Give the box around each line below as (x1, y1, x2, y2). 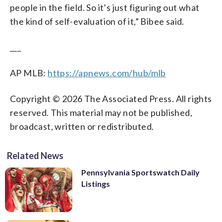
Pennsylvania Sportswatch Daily (81, 167, 200, 177)
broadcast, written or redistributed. (10, 120, 154, 132)
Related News (7, 150, 63, 161)
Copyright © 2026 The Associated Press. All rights (10, 93, 212, 104)
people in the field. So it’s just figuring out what (10, 1, 200, 13)
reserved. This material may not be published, (10, 107, 192, 118)
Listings (81, 178, 110, 188)
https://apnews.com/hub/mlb (48, 67, 166, 78)
